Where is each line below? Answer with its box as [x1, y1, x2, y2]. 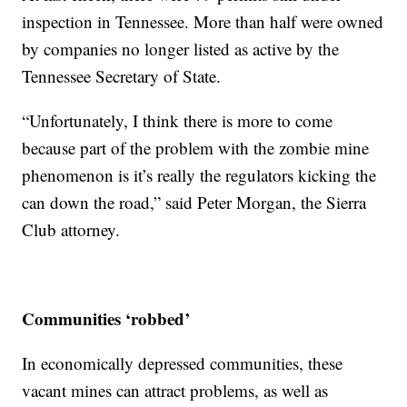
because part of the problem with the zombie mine [22, 135, 370, 159]
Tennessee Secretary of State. [22, 64, 222, 87]
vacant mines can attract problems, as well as [22, 378, 329, 402]
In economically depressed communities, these [22, 351, 343, 374]
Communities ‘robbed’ [22, 305, 191, 331]
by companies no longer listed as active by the [22, 36, 340, 60]
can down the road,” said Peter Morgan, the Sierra [22, 190, 367, 213]
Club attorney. [22, 217, 121, 241]
